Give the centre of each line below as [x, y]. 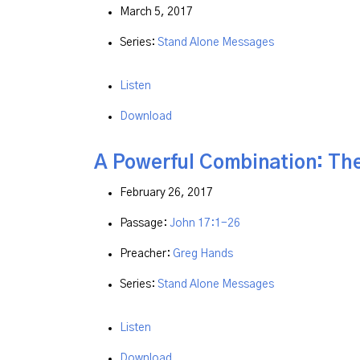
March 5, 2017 [156, 12]
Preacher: [146, 254]
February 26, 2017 [166, 193]
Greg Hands [203, 254]
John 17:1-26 [205, 224]
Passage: [145, 224]
